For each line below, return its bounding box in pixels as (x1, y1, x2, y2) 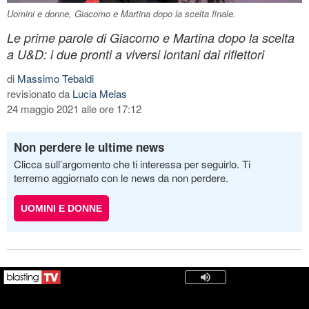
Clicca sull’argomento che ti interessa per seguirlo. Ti (14, 156, 250, 171)
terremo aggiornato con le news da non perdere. (14, 170, 228, 185)
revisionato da (7, 86, 72, 101)
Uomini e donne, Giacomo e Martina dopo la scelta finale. (7, 6, 236, 20)
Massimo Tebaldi (17, 70, 94, 86)
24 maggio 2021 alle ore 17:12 (7, 101, 141, 116)
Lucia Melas (72, 86, 127, 101)
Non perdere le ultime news (14, 138, 164, 155)
